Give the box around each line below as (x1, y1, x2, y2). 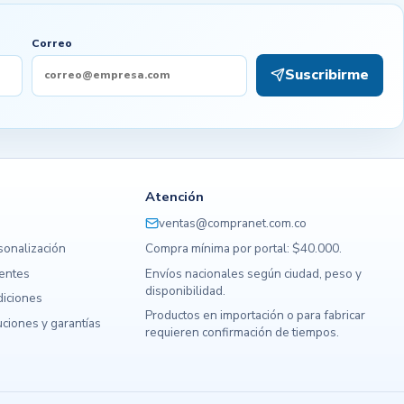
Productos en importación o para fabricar (145, 307, 366, 325)
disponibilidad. (145, 281, 226, 299)
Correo (32, 36, 73, 51)
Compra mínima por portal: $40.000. (145, 239, 343, 257)
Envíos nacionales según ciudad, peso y (145, 264, 363, 282)
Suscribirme (284, 64, 369, 85)
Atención (145, 188, 205, 207)
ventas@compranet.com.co (159, 214, 308, 232)
